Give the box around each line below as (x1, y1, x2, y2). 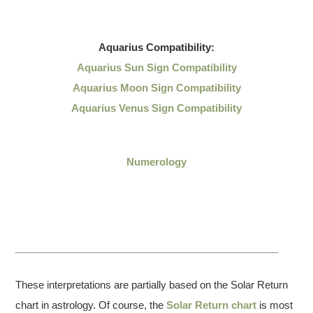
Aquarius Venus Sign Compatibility (71, 102, 242, 114)
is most (256, 299, 293, 311)
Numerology (126, 156, 187, 168)
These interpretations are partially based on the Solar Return (15, 279, 289, 291)
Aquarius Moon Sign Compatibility (72, 82, 241, 94)
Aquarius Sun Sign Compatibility (76, 61, 237, 73)
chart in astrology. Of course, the (15, 299, 167, 311)
